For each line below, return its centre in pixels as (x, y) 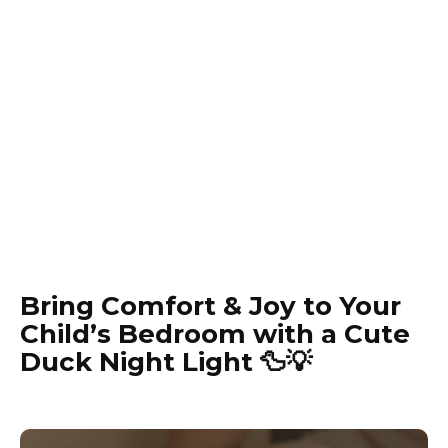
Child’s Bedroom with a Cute (215, 334)
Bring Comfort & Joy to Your (210, 306)
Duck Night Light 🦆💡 (166, 362)
